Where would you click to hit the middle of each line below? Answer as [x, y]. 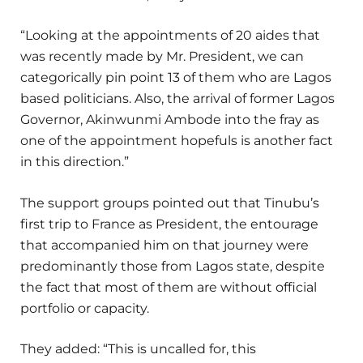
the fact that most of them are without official [169, 287]
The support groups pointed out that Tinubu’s [170, 203]
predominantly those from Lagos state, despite [173, 266]
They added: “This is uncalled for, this [138, 348]
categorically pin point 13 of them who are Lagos [176, 78]
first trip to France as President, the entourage [169, 224]
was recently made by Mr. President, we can [162, 57]
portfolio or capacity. [85, 308]
